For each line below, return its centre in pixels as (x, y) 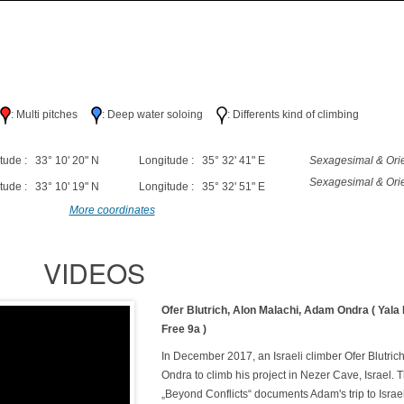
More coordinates (112, 210)
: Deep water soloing (160, 115)
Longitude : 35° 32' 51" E (202, 187)
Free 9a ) (184, 329)
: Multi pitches (51, 115)
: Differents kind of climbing (294, 115)
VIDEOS (94, 273)
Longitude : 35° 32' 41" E (202, 161)
